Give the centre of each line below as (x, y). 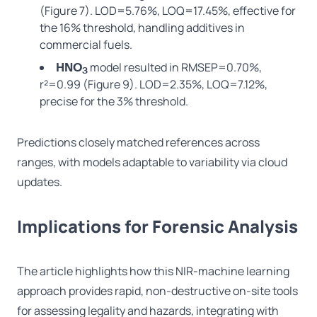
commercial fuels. (86, 45)
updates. (40, 182)
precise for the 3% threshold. (114, 102)
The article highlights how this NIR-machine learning (153, 271)
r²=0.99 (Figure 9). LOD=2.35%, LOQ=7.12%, (154, 85)
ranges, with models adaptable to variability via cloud (152, 162)
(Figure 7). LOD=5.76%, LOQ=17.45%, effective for (168, 11)
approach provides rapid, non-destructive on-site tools (157, 291)
